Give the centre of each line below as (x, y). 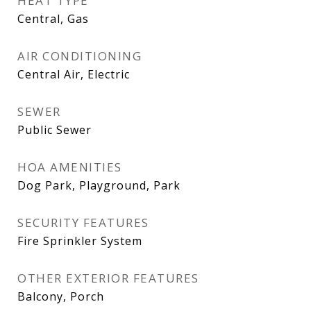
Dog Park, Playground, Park (99, 185)
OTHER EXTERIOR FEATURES (108, 278)
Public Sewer (54, 130)
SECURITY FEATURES (83, 222)
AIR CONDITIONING (79, 56)
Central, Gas (53, 19)
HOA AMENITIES (70, 167)
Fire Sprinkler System (80, 241)
